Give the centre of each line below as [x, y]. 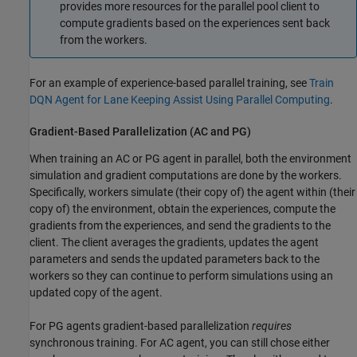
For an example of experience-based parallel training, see [169, 82]
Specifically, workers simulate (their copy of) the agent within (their [192, 192]
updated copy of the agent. [96, 293]
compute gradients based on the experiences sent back [195, 24]
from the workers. [104, 40]
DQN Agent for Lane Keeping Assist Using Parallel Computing [180, 99]
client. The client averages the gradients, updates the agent [174, 243]
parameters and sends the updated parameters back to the [175, 259]
